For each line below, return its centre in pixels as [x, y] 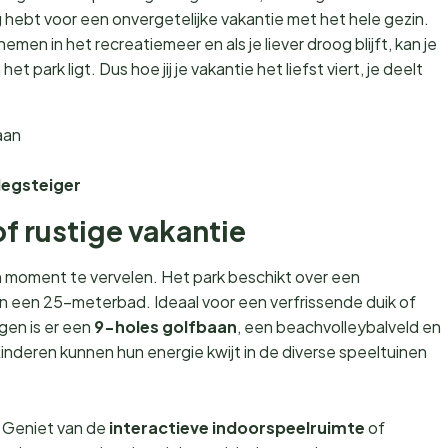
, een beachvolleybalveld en [339, 326]
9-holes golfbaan [165, 326]
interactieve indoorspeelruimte [237, 427]
